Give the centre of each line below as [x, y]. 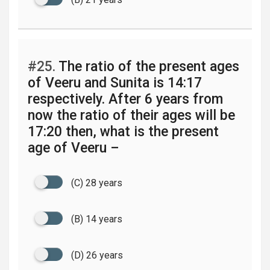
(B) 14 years [97, 219]
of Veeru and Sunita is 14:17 [115, 83]
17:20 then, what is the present [123, 132]
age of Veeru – [74, 148]
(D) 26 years [97, 255]
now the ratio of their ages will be [131, 115]
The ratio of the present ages [147, 67]
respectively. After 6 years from [125, 99]
